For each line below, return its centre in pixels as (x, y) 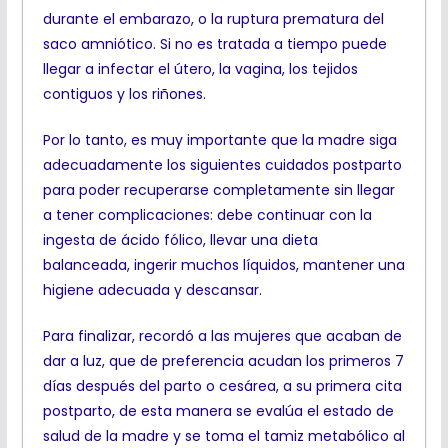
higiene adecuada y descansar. (152, 290)
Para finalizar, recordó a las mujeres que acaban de (222, 336)
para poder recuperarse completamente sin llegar (218, 190)
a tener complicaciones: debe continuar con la (207, 215)
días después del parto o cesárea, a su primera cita (222, 386)
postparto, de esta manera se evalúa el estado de (218, 411)
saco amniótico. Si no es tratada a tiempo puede (214, 44)
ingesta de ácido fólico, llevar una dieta (180, 240)
